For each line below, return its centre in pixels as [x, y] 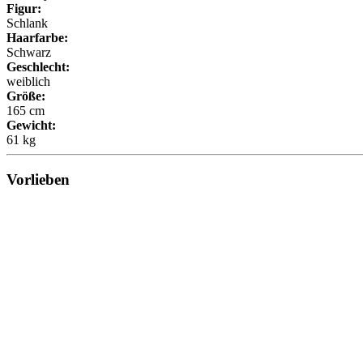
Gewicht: [31, 126]
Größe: [26, 96]
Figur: [24, 9]
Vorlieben [38, 179]
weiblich [28, 82]
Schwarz [29, 53]
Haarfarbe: [37, 38]
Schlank [27, 23]
